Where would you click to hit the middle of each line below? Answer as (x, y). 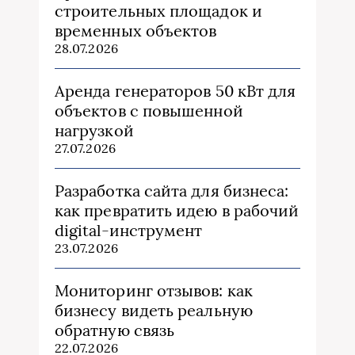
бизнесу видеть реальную (154, 310)
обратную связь (115, 330)
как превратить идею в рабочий (177, 210)
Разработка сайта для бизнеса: (172, 190)
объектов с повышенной (149, 110)
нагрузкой (94, 130)
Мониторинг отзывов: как (154, 290)
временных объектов (136, 30)
